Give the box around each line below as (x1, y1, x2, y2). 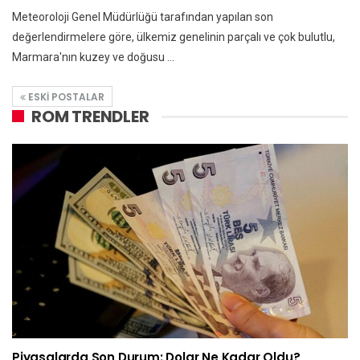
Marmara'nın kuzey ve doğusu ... (12, 50, 174, 63)
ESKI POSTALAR (26, 89, 104, 104)
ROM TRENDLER (31, 104, 149, 128)
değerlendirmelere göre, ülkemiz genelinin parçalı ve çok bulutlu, (12, 30, 335, 43)
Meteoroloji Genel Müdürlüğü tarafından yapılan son (12, 10, 273, 23)
